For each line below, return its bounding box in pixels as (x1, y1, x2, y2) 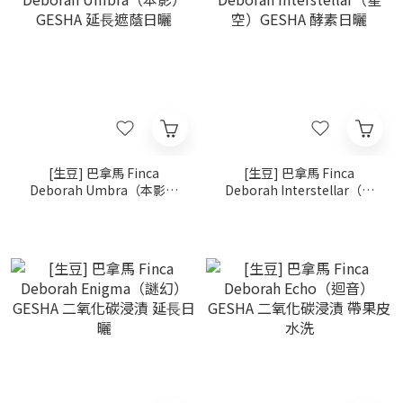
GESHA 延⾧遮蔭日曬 (44, 198, 164, 216)
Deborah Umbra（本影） (30, 181, 178, 199)
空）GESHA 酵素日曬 (239, 198, 359, 216)
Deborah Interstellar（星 (224, 181, 374, 199)
